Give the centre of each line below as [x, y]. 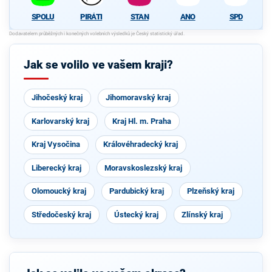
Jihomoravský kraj [138, 98]
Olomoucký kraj [59, 191]
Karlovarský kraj [61, 121]
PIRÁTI [91, 16]
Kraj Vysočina [56, 144]
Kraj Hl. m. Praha [142, 121]
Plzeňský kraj [211, 191]
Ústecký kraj [137, 214]
